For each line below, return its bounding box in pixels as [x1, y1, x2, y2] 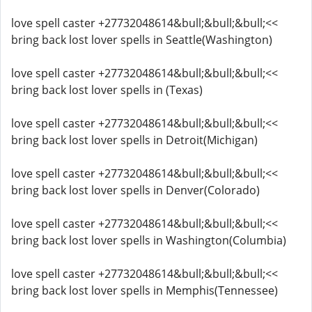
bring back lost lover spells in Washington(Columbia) [11, 233, 286, 248]
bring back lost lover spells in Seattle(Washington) [11, 32, 272, 47]
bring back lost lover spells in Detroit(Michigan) [11, 132, 258, 148]
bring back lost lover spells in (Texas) [11, 82, 203, 97]
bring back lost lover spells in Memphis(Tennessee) [11, 283, 278, 298]
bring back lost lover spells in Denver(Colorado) [11, 182, 260, 198]
